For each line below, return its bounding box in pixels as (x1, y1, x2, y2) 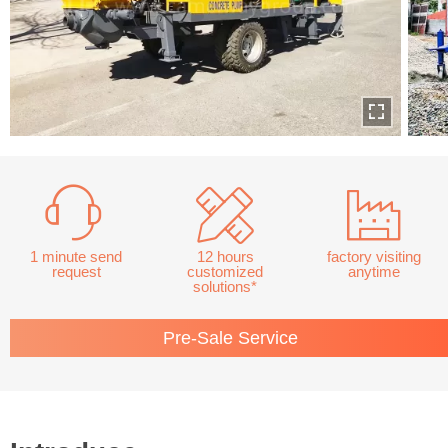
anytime (348, 263, 401, 281)
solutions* (193, 278, 258, 296)
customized (187, 263, 264, 281)
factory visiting (327, 248, 422, 266)
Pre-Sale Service (163, 328, 299, 349)
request (51, 263, 101, 281)
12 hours (196, 248, 254, 266)
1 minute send (30, 248, 123, 266)
